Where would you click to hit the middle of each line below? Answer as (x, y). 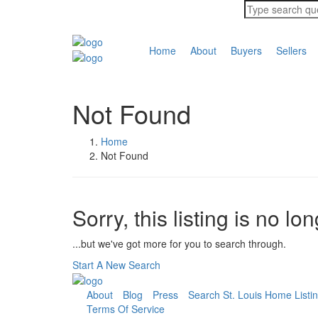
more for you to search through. (215, 243)
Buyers (246, 50)
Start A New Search (116, 265)
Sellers (291, 50)
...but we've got (108, 243)
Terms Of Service (126, 309)
